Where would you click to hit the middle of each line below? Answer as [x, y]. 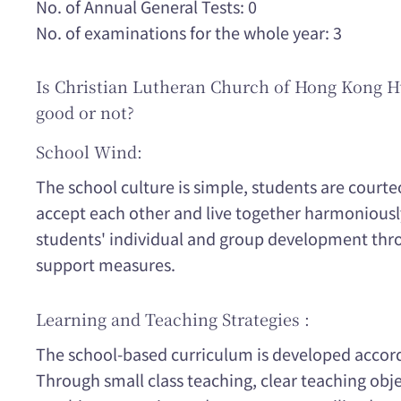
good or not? [85, 112]
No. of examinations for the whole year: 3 [189, 32]
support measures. [106, 264]
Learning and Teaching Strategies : [173, 318]
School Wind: [89, 152]
